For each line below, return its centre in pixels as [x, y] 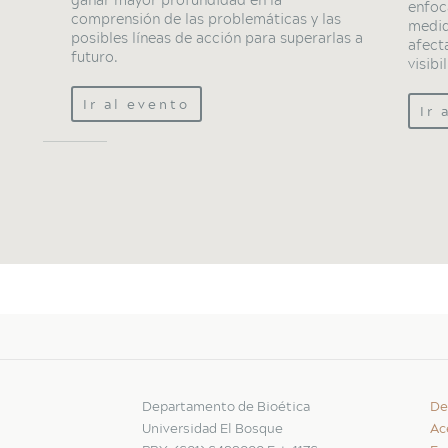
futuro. [95, 56]
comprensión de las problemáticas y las [206, 18]
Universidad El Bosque [212, 427]
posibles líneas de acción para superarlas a [217, 37]
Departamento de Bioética [226, 405]
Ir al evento [137, 103]
